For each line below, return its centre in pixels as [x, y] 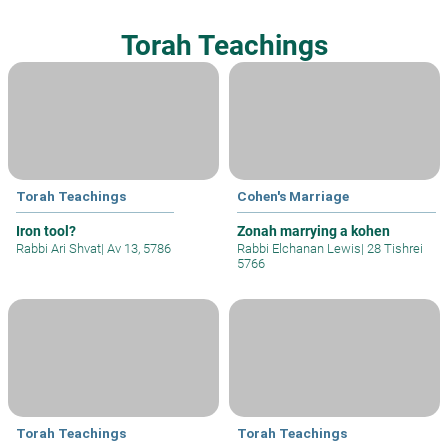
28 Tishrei [393, 248]
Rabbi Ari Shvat [58, 248]
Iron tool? [46, 230]
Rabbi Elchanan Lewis [299, 248]
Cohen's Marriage [293, 195]
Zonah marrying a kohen [313, 230]
